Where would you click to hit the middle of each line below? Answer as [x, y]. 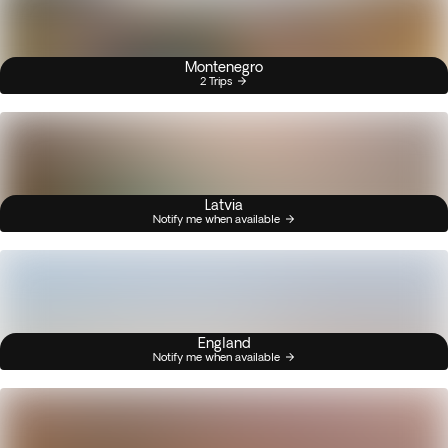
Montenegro [224, 67]
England [224, 343]
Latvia [224, 205]
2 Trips [216, 80]
